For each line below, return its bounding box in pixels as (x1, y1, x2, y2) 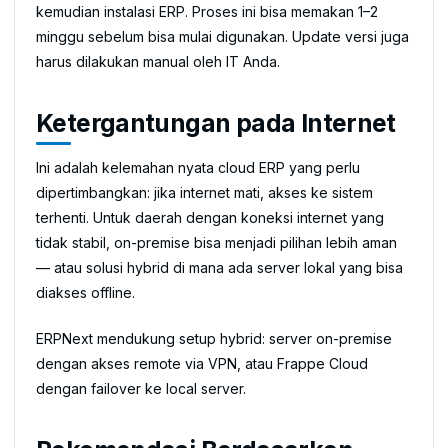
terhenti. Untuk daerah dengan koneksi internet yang (36, 209, 384, 226)
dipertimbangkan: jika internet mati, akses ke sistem (36, 184, 373, 201)
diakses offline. (36, 284, 135, 301)
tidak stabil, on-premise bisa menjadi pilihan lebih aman (36, 234, 397, 251)
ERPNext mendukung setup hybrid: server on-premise (36, 330, 392, 347)
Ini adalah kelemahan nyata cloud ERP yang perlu (36, 159, 360, 176)
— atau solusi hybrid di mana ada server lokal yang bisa (36, 259, 403, 276)
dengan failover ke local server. (36, 380, 246, 397)
